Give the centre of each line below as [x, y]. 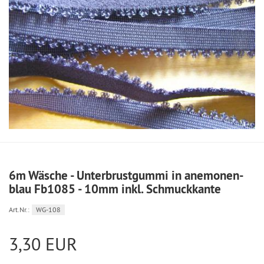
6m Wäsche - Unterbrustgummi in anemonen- [126, 176]
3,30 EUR [43, 244]
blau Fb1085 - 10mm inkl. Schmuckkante [115, 189]
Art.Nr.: [19, 210]
